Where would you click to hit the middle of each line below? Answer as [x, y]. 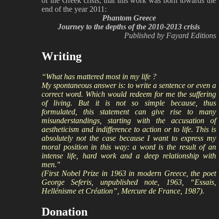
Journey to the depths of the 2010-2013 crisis [129, 26]
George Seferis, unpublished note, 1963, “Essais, [129, 182]
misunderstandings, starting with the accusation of [129, 121]
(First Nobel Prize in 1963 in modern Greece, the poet [129, 174]
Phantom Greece [129, 18]
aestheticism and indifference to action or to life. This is [129, 130]
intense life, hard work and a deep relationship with [129, 156]
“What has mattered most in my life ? [99, 77]
